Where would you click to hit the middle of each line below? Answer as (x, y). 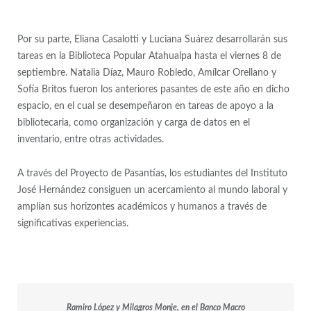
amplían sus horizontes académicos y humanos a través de (142, 207)
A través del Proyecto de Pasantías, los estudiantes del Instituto (152, 174)
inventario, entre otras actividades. (90, 140)
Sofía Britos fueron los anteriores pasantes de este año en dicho (153, 90)
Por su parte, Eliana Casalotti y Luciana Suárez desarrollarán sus (152, 40)
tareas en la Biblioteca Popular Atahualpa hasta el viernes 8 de (149, 57)
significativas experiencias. (73, 224)
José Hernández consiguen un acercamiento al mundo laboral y (152, 191)
